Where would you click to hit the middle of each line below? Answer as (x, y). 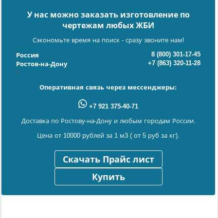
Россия (27, 55)
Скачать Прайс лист (108, 159)
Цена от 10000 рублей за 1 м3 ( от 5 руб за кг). (108, 135)
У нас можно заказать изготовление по (108, 15)
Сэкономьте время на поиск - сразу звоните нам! (108, 40)
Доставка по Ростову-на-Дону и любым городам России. (108, 121)
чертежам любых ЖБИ (108, 25)
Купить (108, 177)
